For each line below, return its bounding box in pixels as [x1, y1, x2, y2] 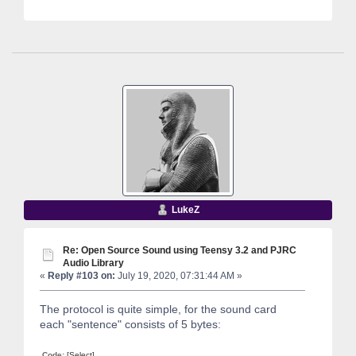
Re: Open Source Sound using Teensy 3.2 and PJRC [63, 245, 296, 256]
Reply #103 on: [48, 270, 115, 282]
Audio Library [63, 257, 124, 269]
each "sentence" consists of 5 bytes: [40, 317, 221, 331]
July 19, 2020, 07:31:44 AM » [115, 270, 242, 282]
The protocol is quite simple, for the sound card [40, 302, 277, 315]
